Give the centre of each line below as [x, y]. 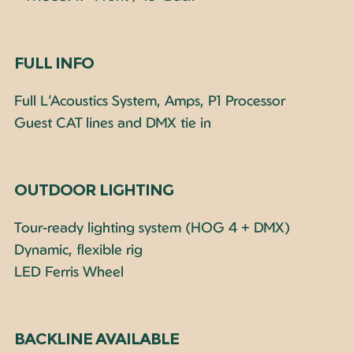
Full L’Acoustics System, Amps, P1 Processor [149, 100]
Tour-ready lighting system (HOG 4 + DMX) [152, 227]
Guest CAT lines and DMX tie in [112, 122]
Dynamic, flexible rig [78, 249]
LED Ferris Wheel [69, 271]
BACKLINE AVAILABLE [96, 338]
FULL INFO [54, 63]
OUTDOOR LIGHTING [93, 190]
